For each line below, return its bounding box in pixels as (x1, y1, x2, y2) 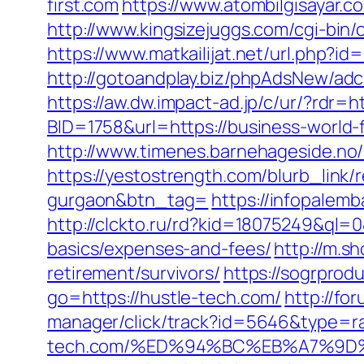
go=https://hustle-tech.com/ (47, 285, 282, 310)
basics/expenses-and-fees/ (47, 236, 271, 261)
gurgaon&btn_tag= (47, 188, 209, 212)
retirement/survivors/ (47, 261, 220, 285)
